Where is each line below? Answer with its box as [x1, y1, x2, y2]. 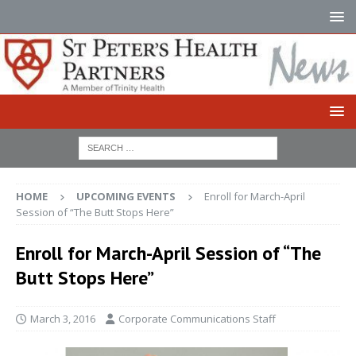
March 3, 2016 [30, 311, 95, 326]
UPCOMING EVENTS [76, 188, 176, 203]
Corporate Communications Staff [118, 311, 276, 326]
